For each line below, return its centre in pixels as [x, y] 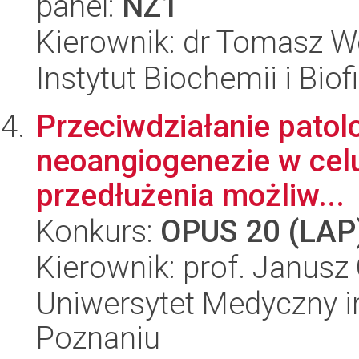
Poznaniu [98, 338]
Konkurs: [98, 232]
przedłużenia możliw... [190, 196]
